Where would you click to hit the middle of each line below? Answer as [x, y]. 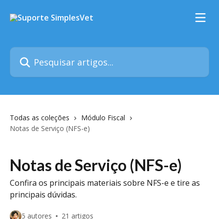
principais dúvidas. [43, 195]
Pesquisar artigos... [44, 52]
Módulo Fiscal [103, 118]
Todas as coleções [40, 118]
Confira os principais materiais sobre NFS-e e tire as [105, 183]
